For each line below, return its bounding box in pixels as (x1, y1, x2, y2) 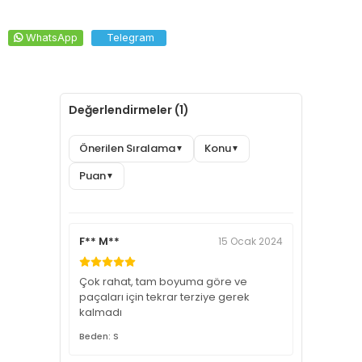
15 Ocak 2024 (217, 234, 283, 248)
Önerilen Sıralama (79, 141, 176, 156)
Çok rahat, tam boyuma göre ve (79, 274, 248, 289)
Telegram (107, 32, 154, 44)
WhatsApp (26, 32, 78, 44)
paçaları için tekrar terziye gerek (79, 289, 250, 305)
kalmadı (79, 305, 123, 320)
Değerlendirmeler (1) (69, 102, 190, 118)
